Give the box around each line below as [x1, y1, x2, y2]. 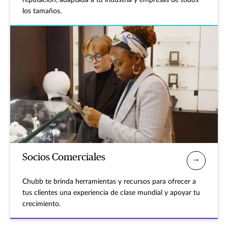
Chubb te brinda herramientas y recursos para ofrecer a [22, 178, 196, 185]
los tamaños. [22, 8, 62, 15]
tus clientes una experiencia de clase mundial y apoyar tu [22, 189, 200, 196]
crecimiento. [22, 200, 61, 208]
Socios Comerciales [22, 152, 105, 162]
